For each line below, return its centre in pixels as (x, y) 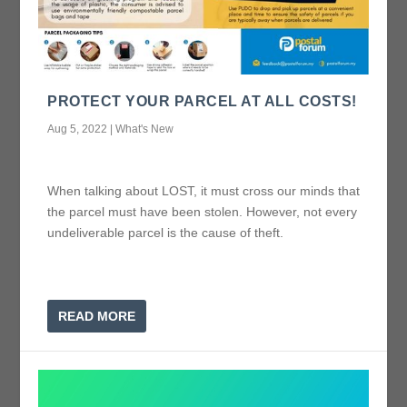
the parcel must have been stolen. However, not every (203, 211)
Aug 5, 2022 (78, 129)
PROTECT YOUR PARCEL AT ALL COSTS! (202, 101)
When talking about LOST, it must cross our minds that (204, 190)
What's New (145, 129)
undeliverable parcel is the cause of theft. (166, 232)
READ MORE (97, 317)
